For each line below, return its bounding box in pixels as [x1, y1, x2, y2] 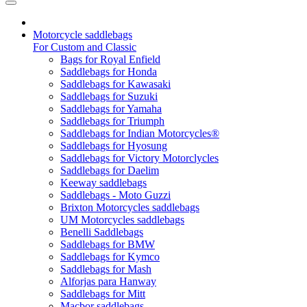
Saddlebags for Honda [60, 66, 157, 77]
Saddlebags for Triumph [60, 115, 164, 127]
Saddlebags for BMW [60, 238, 155, 250]
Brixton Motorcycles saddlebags [60, 201, 199, 213]
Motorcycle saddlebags [33, 29, 132, 40]
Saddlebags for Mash [60, 263, 151, 275]
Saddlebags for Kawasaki [60, 78, 171, 90]
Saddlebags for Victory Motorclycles [60, 152, 219, 164]
